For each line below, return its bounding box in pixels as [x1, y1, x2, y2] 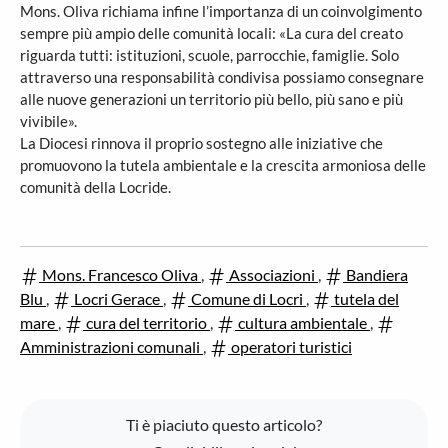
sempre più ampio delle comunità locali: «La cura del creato [20, 24, 403, 42]
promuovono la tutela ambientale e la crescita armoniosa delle [20, 156, 426, 174]
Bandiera [343, 265, 408, 284]
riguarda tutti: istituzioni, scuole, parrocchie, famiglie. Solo [20, 46, 399, 64]
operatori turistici [228, 337, 352, 356]
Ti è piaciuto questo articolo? [126, 415, 322, 434]
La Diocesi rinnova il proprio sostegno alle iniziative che [20, 134, 383, 152]
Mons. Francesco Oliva [39, 265, 201, 284]
